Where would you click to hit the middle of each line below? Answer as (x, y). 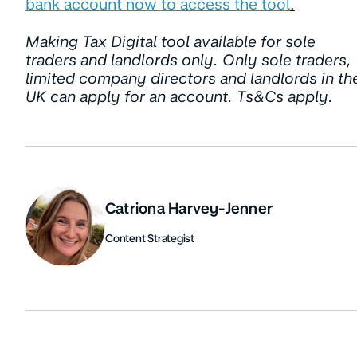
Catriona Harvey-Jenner (189, 208)
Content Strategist (150, 238)
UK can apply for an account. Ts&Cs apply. (179, 96)
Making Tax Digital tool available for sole (171, 41)
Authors (70, 251)
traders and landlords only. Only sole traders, (188, 60)
